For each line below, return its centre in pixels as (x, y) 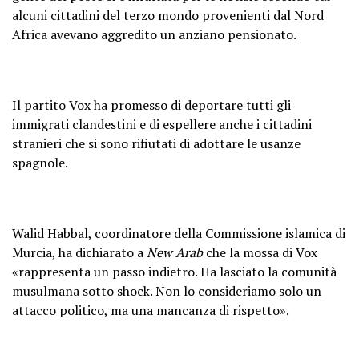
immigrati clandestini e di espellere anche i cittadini (162, 124)
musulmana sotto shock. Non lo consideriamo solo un (167, 290)
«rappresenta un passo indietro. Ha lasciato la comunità (174, 271)
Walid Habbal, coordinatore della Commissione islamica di (179, 233)
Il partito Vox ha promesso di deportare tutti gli (151, 105)
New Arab (175, 252)
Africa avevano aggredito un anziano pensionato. (154, 34)
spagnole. (40, 162)
